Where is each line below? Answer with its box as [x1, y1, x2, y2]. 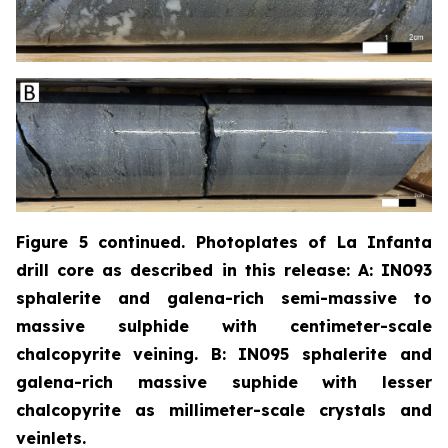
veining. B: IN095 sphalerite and [132, 343, 433, 364]
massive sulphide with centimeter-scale [16, 315, 432, 336]
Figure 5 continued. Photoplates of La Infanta [16, 231, 432, 252]
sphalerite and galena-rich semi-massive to [16, 287, 432, 308]
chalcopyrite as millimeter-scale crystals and [16, 399, 432, 420]
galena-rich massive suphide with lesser [16, 371, 432, 392]
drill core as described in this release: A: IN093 [16, 259, 432, 280]
